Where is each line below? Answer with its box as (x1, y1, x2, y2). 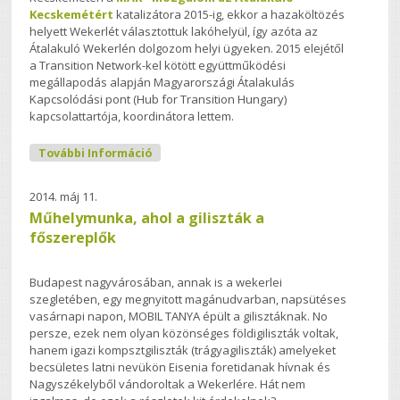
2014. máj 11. (29, 187, 98, 204)
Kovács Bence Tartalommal (152, 143, 310, 159)
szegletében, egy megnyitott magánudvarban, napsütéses (29, 290, 347, 307)
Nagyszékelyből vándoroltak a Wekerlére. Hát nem (29, 375, 306, 392)
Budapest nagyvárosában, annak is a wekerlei (29, 273, 283, 290)
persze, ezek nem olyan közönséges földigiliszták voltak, (29, 324, 339, 341)
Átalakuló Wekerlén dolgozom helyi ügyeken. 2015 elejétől (29, 40, 345, 57)
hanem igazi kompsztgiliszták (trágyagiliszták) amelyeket (29, 341, 337, 358)
